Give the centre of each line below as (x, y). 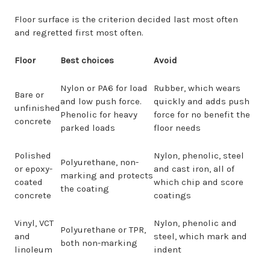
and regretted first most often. (79, 33)
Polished (33, 155)
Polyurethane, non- (99, 162)
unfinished (37, 108)
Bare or (29, 95)
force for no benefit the (202, 115)
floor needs (177, 128)
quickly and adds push (202, 101)
